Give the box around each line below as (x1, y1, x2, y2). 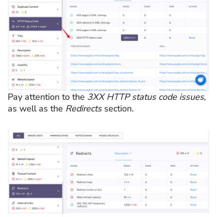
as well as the (8, 103, 65, 115)
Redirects (65, 103, 102, 115)
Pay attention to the (8, 91, 87, 103)
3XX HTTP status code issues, (87, 91, 206, 103)
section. (102, 103, 134, 115)
